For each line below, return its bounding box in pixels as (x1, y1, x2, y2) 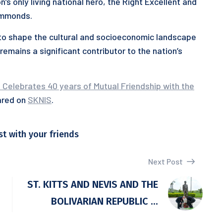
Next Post (148, 157, 184, 166)
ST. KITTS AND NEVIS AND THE (27, 178, 158, 190)
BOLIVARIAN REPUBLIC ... (51, 195, 158, 207)
